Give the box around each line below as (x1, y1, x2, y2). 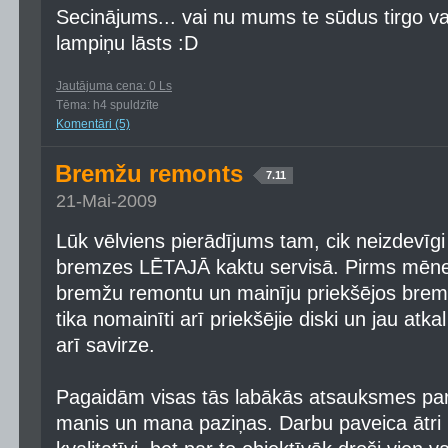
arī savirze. (56, 334, 155, 356)
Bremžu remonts (55, 160, 250, 187)
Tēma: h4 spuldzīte (56, 98, 159, 112)
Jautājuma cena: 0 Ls (56, 79, 172, 93)
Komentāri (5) (56, 117, 130, 131)
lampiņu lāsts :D (56, 32, 198, 54)
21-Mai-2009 (56, 191, 157, 211)
